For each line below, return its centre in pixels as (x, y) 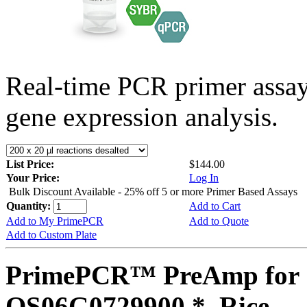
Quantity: (30, 206)
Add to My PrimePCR (55, 221)
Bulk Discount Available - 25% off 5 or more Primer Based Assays (153, 191)
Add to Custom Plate (51, 234)
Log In (204, 177)
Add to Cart (215, 206)
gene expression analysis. (142, 116)
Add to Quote (219, 221)
